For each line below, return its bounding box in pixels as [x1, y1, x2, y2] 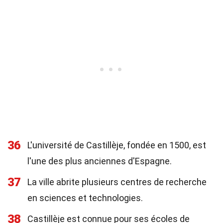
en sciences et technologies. [27, 193, 143, 203]
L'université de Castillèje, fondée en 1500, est [27, 140, 206, 150]
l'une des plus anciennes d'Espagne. [27, 156, 172, 166]
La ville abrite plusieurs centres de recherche [27, 177, 207, 187]
